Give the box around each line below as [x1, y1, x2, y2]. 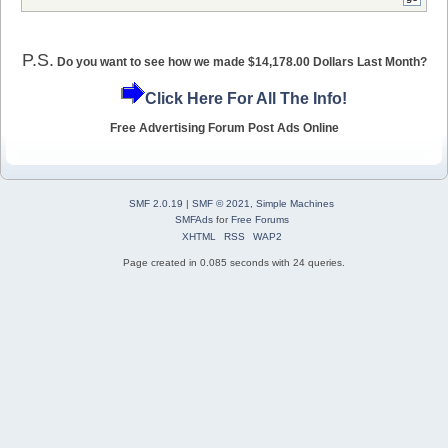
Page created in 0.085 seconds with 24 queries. [123, 256, 345, 268]
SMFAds [174, 213, 213, 225]
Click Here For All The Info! [144, 90, 347, 108]
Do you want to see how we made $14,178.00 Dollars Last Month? [56, 54, 427, 69]
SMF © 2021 [192, 197, 250, 209]
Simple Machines [256, 197, 334, 209]
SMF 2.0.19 [129, 197, 183, 209]
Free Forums [230, 213, 289, 225]
